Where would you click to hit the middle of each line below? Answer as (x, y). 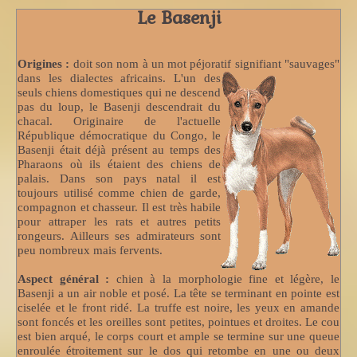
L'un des (194, 78)
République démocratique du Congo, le (119, 135)
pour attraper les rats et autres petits (119, 221)
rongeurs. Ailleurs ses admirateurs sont (119, 235)
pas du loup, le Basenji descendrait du (119, 106)
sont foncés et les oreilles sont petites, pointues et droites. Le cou (178, 322)
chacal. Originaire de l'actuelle (119, 121)
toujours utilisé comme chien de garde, (119, 192)
